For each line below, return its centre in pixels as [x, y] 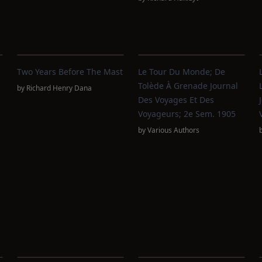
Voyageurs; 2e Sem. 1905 [187, 114]
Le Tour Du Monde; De [181, 72]
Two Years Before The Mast [70, 72]
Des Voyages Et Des [176, 100]
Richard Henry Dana [59, 88]
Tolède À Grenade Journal [188, 86]
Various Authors [173, 130]
